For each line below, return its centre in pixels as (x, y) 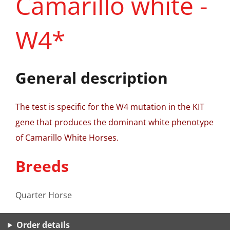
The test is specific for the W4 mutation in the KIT (110, 107)
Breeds (42, 166)
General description (92, 78)
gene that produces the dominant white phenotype (114, 122)
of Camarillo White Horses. (67, 138)
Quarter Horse (44, 195)
